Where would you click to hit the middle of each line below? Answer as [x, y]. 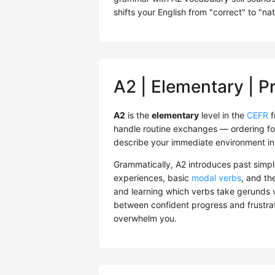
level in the [223, 115]
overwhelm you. [145, 219]
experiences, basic [153, 178]
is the [138, 115]
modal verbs [216, 178]
